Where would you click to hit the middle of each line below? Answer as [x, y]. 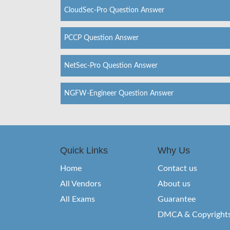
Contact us [177, 168]
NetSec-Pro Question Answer [111, 65]
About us [174, 184]
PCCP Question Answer [101, 38]
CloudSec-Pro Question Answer [114, 10]
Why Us [174, 150]
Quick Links [84, 150]
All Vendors [81, 184]
